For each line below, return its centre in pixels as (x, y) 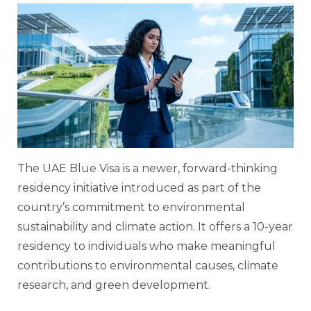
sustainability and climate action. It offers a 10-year (155, 226)
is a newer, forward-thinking (199, 168)
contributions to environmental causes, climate (148, 265)
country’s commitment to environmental (131, 207)
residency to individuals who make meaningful (146, 246)
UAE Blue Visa (81, 168)
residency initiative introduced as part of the (139, 187)
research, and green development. (114, 285)
